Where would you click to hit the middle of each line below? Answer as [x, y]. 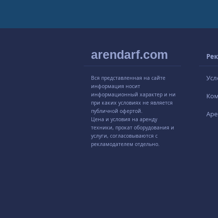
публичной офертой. [117, 111]
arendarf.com [129, 55]
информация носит [116, 86]
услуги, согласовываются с [124, 136]
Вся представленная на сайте [128, 78]
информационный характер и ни [133, 95]
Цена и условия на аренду [124, 119]
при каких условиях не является [132, 103]
